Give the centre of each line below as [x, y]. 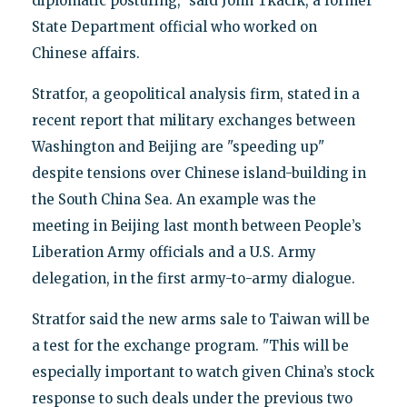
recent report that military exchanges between [193, 120]
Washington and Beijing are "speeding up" [178, 146]
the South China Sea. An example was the [174, 199]
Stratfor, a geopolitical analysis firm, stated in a [195, 94]
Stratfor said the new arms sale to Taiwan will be [200, 319]
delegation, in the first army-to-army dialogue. [193, 278]
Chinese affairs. [85, 53]
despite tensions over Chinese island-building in [199, 173]
